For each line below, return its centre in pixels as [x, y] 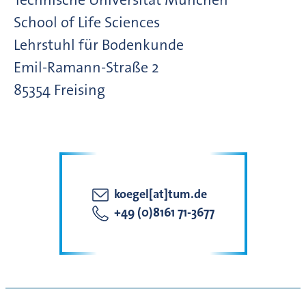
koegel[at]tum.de [160, 194]
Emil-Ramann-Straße [81, 68]
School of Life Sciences [87, 23]
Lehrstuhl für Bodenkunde [99, 45]
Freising [80, 90]
